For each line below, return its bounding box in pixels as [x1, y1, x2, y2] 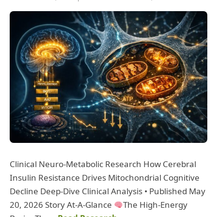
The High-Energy [123, 199, 188, 211]
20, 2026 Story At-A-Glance [10, 199, 114, 211]
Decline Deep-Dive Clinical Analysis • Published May [10, 186, 205, 197]
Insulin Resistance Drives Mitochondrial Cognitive [10, 172, 200, 184]
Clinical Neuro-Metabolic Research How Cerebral [10, 158, 196, 170]
